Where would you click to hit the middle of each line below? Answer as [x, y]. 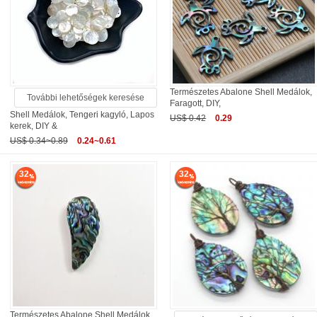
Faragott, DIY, [196, 104]
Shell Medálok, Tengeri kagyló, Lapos [82, 115]
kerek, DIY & [33, 126]
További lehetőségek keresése [86, 98]
